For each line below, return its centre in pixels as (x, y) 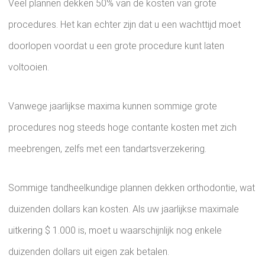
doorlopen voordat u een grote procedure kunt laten (116, 46)
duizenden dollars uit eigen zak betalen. (89, 252)
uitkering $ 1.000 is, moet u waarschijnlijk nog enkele (115, 230)
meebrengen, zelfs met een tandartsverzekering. (107, 149)
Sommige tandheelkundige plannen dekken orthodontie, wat (132, 188)
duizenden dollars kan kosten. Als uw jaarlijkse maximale (124, 209)
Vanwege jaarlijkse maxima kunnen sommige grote (113, 106)
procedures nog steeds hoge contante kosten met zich (122, 127)
